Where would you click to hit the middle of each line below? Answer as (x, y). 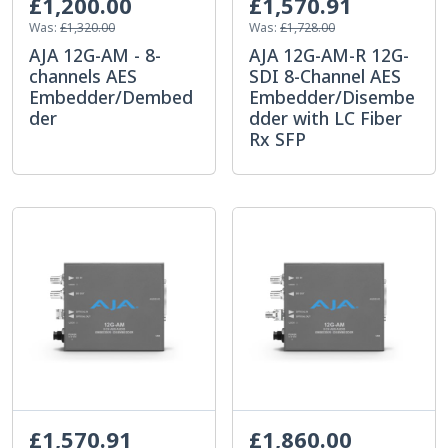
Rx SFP (277, 138)
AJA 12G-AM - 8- (95, 54)
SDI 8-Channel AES (325, 75)
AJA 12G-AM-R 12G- (329, 54)
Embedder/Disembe (332, 96)
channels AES (83, 75)
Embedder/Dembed (111, 96)
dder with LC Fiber (325, 117)
